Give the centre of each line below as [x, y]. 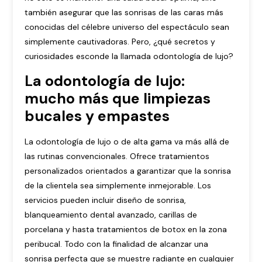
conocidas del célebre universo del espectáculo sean [127, 27]
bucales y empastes [97, 116]
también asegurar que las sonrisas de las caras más [124, 13]
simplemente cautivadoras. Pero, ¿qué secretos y [120, 42]
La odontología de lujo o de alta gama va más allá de [127, 141]
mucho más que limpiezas [118, 98]
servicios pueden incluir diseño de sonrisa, [106, 200]
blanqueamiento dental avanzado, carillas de [111, 214]
